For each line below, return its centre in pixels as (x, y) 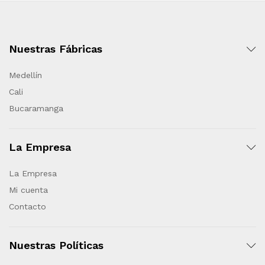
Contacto (28, 206)
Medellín (25, 75)
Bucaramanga (36, 108)
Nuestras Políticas (56, 245)
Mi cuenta (28, 190)
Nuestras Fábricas (56, 49)
